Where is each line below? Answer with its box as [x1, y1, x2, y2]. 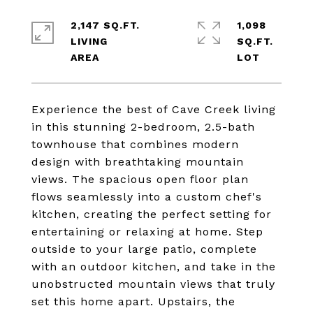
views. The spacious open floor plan [31, 173, 249, 186]
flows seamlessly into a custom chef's [31, 190, 262, 203]
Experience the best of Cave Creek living [31, 103, 276, 116]
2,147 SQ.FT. [71, 20, 140, 31]
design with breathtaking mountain [31, 155, 244, 168]
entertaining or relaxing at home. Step [31, 225, 263, 238]
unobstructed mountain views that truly [31, 277, 275, 291]
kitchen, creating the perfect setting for [31, 208, 272, 221]
